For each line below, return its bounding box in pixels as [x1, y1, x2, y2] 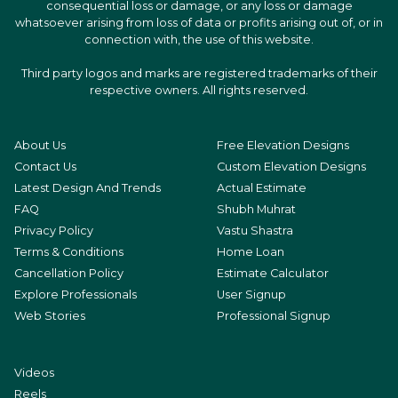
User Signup [217, 287, 286, 301]
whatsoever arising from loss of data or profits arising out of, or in [15, 15, 383, 29]
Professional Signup [217, 308, 330, 322]
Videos [14, 365, 54, 379]
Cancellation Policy [14, 266, 123, 280]
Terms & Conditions [14, 244, 123, 259]
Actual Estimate [217, 180, 306, 195]
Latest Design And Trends [14, 180, 161, 195]
